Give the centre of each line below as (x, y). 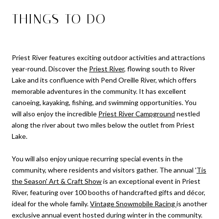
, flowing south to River (160, 69)
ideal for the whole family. (51, 204)
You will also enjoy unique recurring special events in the (97, 159)
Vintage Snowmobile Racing (133, 204)
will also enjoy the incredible (55, 114)
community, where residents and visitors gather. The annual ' (104, 170)
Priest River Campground (137, 114)
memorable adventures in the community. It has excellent (99, 91)
